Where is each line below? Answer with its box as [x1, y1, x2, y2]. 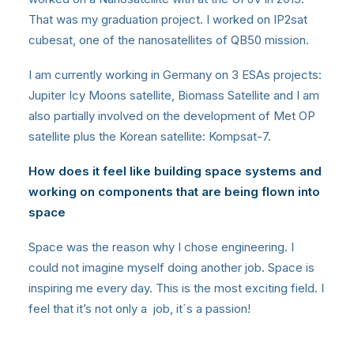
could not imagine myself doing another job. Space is [28, 260, 314, 276]
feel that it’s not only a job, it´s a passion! [28, 301, 250, 317]
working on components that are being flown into [28, 184, 320, 200]
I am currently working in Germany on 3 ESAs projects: [28, 67, 322, 83]
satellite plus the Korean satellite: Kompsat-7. [28, 129, 271, 145]
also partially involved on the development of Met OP [28, 108, 315, 124]
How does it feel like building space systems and [28, 164, 322, 179]
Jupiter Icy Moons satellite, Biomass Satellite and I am [28, 88, 319, 104]
